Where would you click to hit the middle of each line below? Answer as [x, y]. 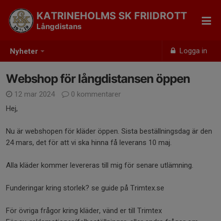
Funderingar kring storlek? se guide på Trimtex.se [86, 188]
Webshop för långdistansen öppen [98, 79]
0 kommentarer [95, 94]
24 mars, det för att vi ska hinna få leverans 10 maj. [89, 143]
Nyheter [24, 52]
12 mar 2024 [35, 94]
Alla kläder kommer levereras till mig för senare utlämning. [100, 165]
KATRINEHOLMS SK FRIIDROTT [112, 16]
